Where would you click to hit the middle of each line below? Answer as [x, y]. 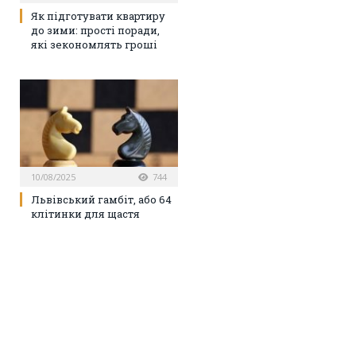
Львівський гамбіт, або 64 [101, 200]
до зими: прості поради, [95, 31]
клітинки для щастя [85, 214]
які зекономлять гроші [94, 45]
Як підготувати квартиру [98, 16]
